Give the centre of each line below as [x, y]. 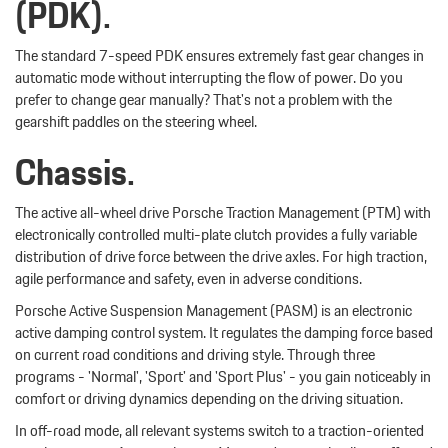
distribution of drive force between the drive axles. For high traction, [221, 257]
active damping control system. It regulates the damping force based [224, 333]
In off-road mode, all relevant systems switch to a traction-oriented [219, 431]
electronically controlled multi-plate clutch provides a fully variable [216, 235]
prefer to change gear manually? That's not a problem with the [203, 100]
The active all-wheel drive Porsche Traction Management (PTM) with [223, 213]
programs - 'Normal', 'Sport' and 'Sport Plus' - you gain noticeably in [223, 377]
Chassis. [75, 173]
